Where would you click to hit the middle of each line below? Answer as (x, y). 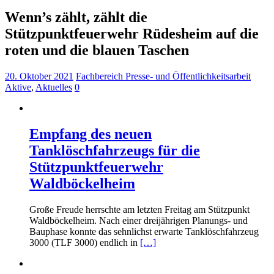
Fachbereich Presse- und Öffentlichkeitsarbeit (163, 76)
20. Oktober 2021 (39, 76)
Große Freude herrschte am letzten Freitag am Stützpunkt (139, 209)
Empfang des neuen (91, 134)
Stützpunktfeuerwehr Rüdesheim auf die (132, 33)
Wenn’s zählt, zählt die (76, 17)
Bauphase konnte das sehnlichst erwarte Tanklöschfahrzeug (144, 231)
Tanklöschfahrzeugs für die (115, 150)
